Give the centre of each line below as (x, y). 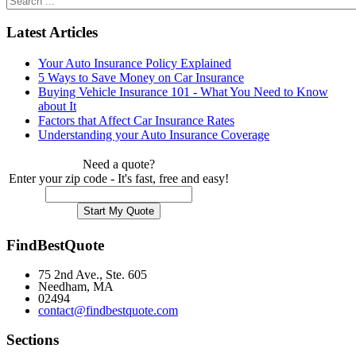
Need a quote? (119, 164)
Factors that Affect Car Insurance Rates (136, 121)
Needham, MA (76, 287)
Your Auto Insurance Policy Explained (135, 64)
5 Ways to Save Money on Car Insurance (141, 78)
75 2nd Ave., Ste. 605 (93, 275)
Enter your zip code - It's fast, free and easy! (119, 179)
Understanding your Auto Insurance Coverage (154, 135)
